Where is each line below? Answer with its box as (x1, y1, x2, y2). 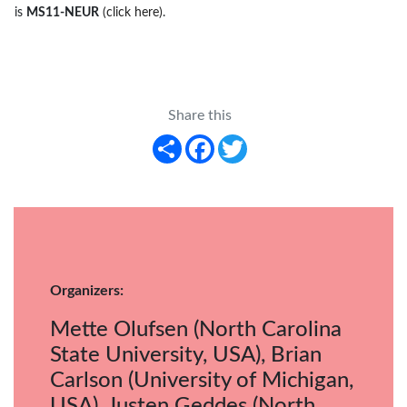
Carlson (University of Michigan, (50, 369, 353, 392)
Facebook (213, 126, 275, 142)
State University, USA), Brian (50, 343, 322, 366)
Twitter (246, 126, 293, 142)
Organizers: (50, 283, 124, 298)
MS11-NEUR (26, 5, 99, 19)
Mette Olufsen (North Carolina (50, 318, 342, 341)
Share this (167, 107, 232, 123)
